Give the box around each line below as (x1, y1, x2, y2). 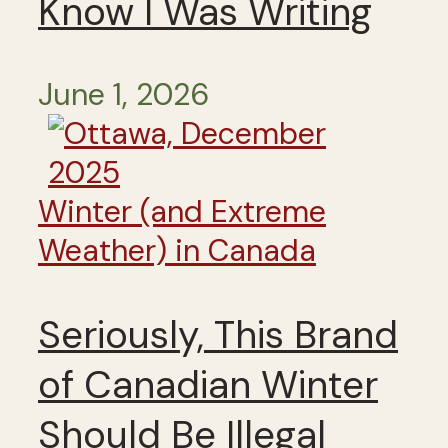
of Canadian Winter (38, 360, 378, 411)
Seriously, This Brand (38, 310, 398, 361)
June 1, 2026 (38, 75, 210, 115)
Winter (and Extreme (38, 192, 326, 232)
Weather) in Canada (38, 231, 316, 271)
